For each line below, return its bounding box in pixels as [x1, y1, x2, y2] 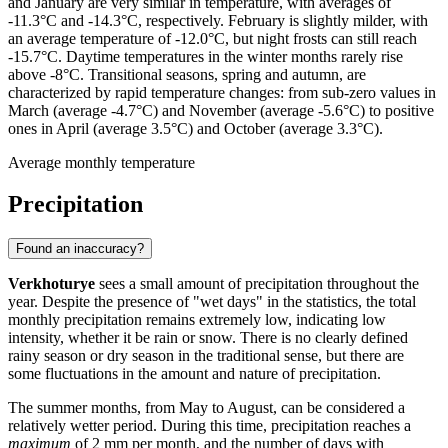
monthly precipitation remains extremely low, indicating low [8, 311, 386, 329]
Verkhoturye [8, 275, 95, 293]
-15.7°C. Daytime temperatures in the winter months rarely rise [8, 47, 403, 65]
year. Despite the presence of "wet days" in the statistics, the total [8, 293, 416, 311]
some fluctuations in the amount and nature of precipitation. [8, 365, 381, 383]
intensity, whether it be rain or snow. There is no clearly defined [8, 329, 408, 347]
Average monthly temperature [8, 153, 195, 171]
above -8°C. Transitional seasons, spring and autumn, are [8, 65, 366, 83]
